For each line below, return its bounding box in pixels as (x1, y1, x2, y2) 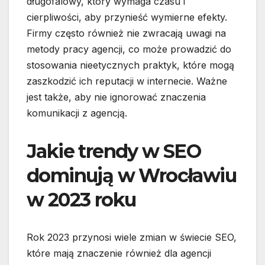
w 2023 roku (27, 188, 136, 212)
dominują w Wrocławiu (27, 164, 236, 188)
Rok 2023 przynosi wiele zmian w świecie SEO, (27, 231, 237, 244)
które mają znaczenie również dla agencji (27, 247, 211, 260)
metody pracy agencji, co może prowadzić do (27, 43, 231, 56)
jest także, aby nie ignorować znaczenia (27, 91, 206, 104)
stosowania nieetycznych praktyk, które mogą (27, 59, 234, 72)
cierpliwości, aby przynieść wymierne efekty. (27, 11, 227, 24)
